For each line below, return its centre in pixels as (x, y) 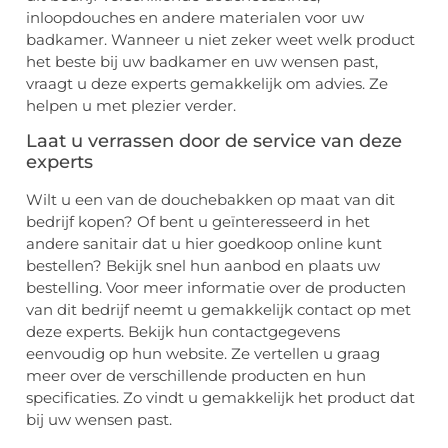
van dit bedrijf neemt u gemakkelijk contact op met (218, 310)
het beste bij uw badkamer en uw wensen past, (202, 61)
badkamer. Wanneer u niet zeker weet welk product (220, 39)
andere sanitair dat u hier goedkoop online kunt (204, 244)
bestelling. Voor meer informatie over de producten (216, 288)
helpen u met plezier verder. (131, 105)
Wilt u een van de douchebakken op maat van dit (210, 200)
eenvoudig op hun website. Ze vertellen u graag (203, 354)
